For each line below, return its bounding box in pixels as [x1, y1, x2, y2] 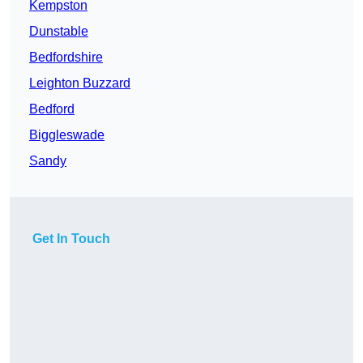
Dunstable [29, 24, 88, 39]
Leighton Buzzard [29, 76, 130, 91]
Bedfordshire [29, 50, 103, 65]
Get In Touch [32, 232, 110, 246]
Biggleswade [29, 128, 105, 143]
